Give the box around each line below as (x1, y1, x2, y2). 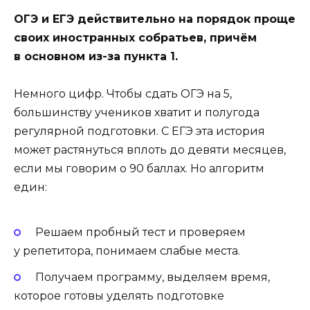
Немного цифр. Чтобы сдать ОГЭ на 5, (14, 86, 232, 100)
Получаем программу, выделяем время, (35, 271, 270, 284)
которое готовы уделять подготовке (14, 289, 224, 303)
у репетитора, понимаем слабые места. (14, 244, 240, 258)
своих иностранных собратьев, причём (14, 30, 257, 44)
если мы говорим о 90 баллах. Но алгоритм (14, 161, 264, 175)
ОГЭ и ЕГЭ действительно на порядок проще (14, 12, 295, 26)
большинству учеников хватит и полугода (14, 105, 259, 119)
